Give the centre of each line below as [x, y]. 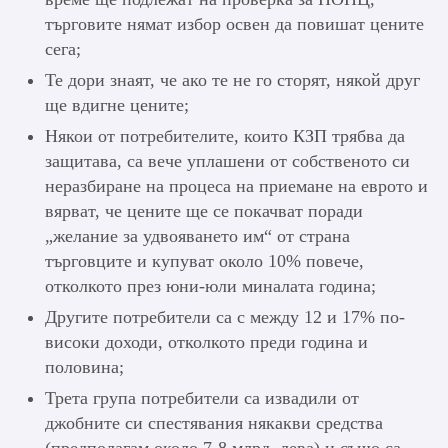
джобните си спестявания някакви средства [214, 423]
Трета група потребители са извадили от [202, 398]
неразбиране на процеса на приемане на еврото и [236, 186]
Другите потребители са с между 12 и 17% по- [225, 317]
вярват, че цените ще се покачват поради [204, 211]
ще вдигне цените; [117, 105]
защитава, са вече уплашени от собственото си [227, 161]
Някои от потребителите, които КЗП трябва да [225, 136]
